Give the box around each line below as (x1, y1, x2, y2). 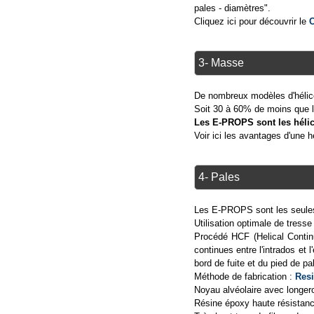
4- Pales (198, 171, 240, 184)
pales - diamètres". (193, 2, 271, 13)
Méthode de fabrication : (193, 271, 295, 282)
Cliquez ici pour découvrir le (193, 15, 309, 27)
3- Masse (198, 57, 244, 69)
